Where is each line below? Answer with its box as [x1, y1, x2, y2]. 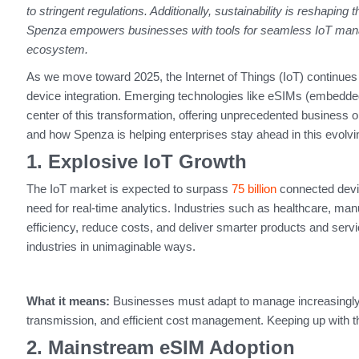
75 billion [231, 182, 276, 196]
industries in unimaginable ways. [26, 240, 196, 254]
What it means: [26, 294, 113, 309]
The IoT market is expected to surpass [26, 182, 232, 196]
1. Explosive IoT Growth [26, 151, 247, 173]
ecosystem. [26, 42, 88, 57]
